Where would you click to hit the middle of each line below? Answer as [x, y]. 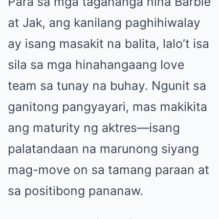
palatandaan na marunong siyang [103, 148]
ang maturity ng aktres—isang [94, 127]
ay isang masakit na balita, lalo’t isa [109, 43]
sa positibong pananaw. [76, 190]
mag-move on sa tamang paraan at [109, 169]
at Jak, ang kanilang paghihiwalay [104, 22]
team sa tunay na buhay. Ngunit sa [107, 85]
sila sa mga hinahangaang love [96, 64]
